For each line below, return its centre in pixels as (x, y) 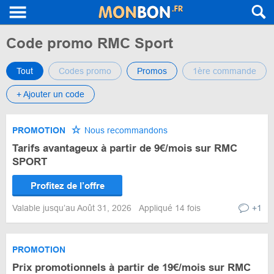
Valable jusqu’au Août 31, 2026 (73, 208)
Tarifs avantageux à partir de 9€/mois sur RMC (125, 148)
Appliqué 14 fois (170, 208)
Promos (152, 71)
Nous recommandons (125, 130)
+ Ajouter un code (50, 94)
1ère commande (224, 71)
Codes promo (85, 71)
